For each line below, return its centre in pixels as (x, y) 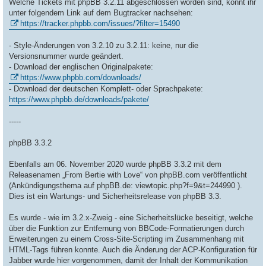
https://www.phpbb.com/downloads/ (81, 78)
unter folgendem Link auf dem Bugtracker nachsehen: (101, 13)
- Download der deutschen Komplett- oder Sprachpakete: (106, 89)
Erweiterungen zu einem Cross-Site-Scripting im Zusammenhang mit (126, 239)
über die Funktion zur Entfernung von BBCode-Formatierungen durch (126, 229)
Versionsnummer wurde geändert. (66, 56)
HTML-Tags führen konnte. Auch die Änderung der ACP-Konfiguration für (133, 250)
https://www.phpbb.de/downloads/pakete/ (79, 100)
